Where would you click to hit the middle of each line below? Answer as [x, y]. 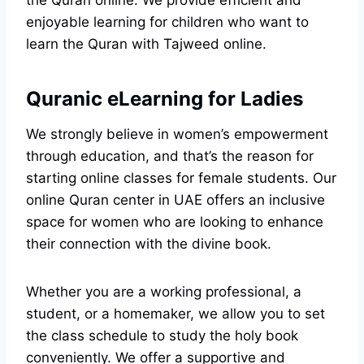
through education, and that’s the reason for [170, 156]
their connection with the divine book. [149, 244]
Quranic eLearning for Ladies [165, 99]
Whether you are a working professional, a [164, 292]
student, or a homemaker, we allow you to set [175, 314]
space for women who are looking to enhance [175, 222]
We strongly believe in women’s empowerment [177, 134]
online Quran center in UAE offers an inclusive [175, 200]
